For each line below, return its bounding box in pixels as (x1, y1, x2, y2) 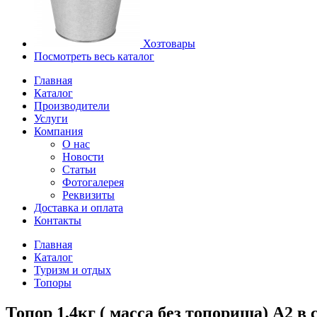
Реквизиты (62, 189, 115, 201)
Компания (34, 125, 83, 137)
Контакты (34, 214, 81, 226)
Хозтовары (143, 38, 195, 50)
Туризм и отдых (34, 264, 111, 276)
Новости (62, 151, 104, 163)
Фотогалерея (62, 176, 124, 188)
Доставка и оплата (34, 202, 123, 214)
